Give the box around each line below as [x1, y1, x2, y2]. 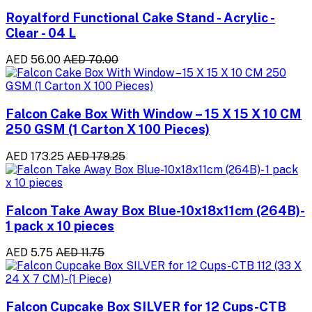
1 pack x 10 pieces [6, 217, 114, 233]
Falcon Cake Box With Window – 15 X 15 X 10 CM [6, 106, 302, 122]
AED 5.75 [6, 246, 53, 260]
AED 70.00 [63, 53, 118, 67]
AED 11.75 [56, 246, 104, 260]
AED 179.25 [67, 149, 125, 163]
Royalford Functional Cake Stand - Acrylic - [6, 9, 275, 25]
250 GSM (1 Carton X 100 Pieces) [6, 121, 210, 137]
